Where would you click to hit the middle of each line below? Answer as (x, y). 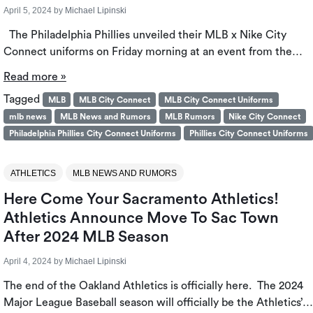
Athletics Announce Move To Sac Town (141, 218)
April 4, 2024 (27, 261)
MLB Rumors (190, 116)
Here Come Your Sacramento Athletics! (141, 199)
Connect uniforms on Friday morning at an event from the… (153, 51)
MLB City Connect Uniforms (218, 100)
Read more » (35, 77)
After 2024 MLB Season (86, 236)
